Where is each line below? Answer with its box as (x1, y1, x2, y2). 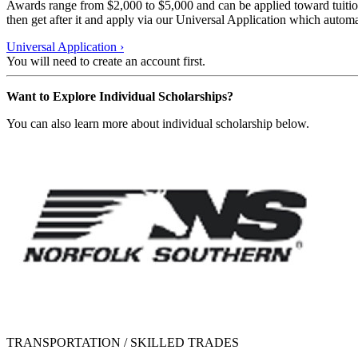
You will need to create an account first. (6, 54, 205, 68)
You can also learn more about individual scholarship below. (6, 116, 309, 130)
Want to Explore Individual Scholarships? (6, 89, 233, 103)
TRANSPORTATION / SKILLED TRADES (6, 335, 239, 349)
